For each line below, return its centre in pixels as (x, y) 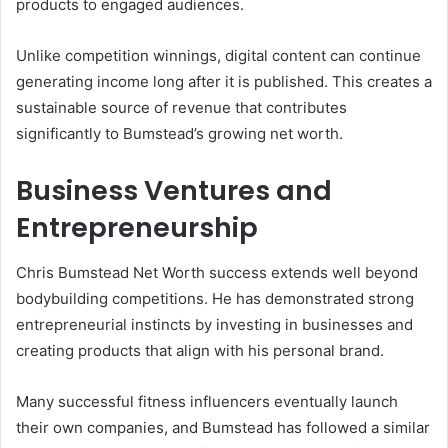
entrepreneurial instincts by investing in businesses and (214, 324)
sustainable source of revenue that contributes (181, 108)
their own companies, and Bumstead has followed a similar (223, 427)
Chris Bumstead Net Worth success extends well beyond (217, 272)
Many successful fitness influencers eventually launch (207, 401)
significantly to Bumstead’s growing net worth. (179, 134)
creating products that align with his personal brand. (200, 350)
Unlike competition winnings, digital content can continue (218, 56)
